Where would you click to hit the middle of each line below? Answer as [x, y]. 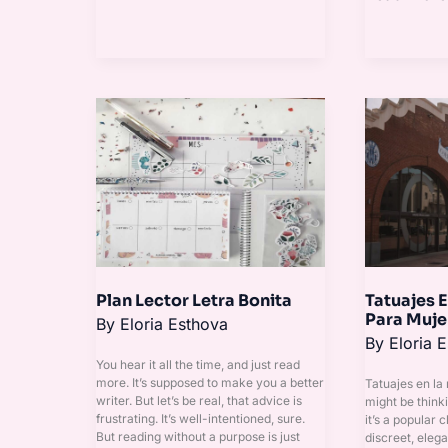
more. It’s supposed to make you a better [210, 382]
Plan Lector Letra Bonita [194, 301]
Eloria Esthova [174, 324]
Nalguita [394, 187]
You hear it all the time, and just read [198, 364]
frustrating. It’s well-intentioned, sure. [200, 418]
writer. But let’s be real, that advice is [199, 400]
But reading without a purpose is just [198, 436]
